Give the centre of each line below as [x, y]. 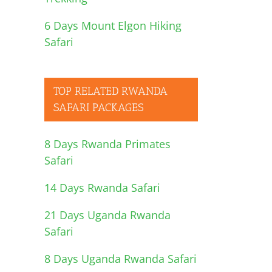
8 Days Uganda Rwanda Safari [121, 258]
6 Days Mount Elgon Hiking [113, 25]
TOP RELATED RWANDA [110, 91]
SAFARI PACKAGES [98, 107]
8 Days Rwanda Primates [107, 144]
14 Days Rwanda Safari [102, 187]
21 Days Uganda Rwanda [107, 215]
